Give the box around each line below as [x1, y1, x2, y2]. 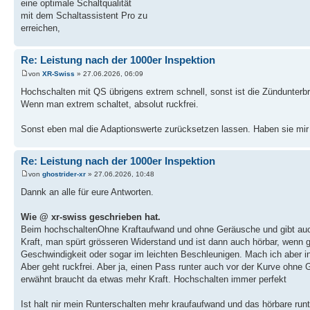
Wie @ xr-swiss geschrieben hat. [21, 212, 161, 223]
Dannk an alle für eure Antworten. [21, 187, 154, 198]
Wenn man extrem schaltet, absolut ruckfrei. [21, 98, 199, 109]
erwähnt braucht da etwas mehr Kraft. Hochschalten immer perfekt [21, 274, 286, 285]
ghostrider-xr [42, 170, 86, 179]
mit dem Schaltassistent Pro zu [21, 10, 147, 21]
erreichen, [21, 23, 60, 34]
